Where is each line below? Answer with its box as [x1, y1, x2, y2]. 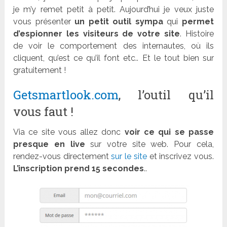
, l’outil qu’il [119, 87, 214, 103]
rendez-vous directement [13, 152, 111, 162]
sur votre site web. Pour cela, [85, 139, 214, 149]
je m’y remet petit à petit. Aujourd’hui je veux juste [13, 5, 214, 15]
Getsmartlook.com [13, 87, 119, 103]
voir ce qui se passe [124, 127, 214, 137]
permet [181, 17, 214, 27]
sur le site [111, 152, 149, 162]
